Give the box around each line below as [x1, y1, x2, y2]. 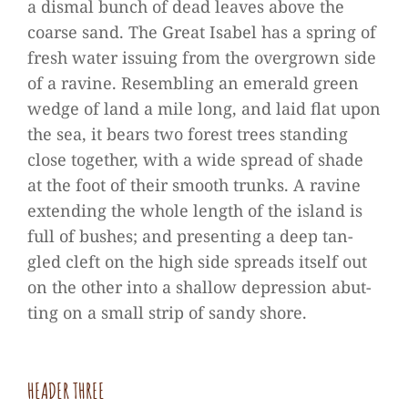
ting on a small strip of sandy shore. [27, 301, 307, 323]
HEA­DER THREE [27, 377, 105, 404]
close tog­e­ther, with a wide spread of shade [27, 148, 363, 170]
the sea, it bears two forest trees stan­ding [27, 123, 348, 145]
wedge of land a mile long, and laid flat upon [27, 97, 381, 119]
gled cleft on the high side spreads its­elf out [27, 250, 367, 272]
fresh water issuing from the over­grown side [27, 46, 376, 68]
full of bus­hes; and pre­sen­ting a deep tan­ [27, 225, 353, 247]
